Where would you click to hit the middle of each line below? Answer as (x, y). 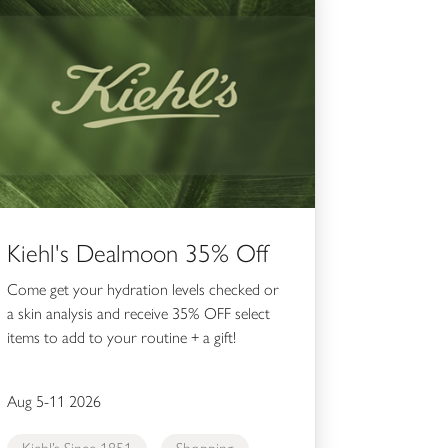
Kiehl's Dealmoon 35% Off (137, 253)
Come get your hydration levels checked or (142, 290)
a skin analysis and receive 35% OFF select (138, 314)
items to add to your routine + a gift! (121, 338)
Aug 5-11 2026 (53, 402)
